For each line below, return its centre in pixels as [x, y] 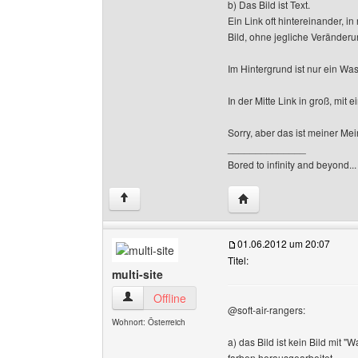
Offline [170, 298]
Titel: [238, 260]
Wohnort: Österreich [149, 322]
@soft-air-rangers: [267, 310]
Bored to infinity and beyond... [292, 164]
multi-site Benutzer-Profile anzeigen [211, 297]
